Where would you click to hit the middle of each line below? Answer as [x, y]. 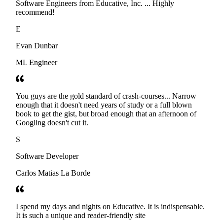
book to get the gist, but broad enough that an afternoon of [106, 114]
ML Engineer [37, 63]
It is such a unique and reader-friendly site [81, 216]
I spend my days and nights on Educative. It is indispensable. [110, 207]
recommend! [35, 12]
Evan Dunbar [37, 46]
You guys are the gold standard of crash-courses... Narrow [106, 96]
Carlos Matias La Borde [53, 173]
